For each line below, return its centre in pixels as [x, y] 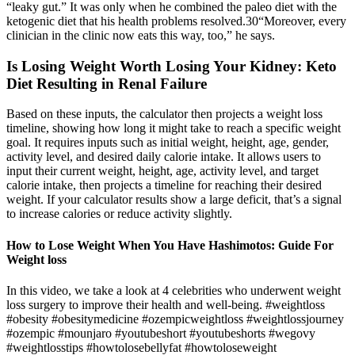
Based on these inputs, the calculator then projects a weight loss [164, 114]
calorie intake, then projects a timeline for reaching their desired [164, 185]
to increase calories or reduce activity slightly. [119, 214]
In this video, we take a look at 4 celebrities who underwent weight [174, 290]
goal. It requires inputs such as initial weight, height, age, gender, [168, 143]
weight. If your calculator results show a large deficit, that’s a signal [174, 200]
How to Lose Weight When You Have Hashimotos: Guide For [170, 245]
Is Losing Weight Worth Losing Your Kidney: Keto [172, 66]
